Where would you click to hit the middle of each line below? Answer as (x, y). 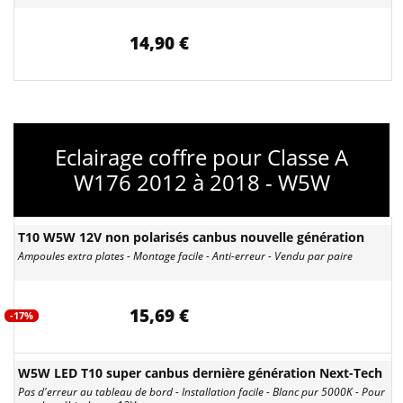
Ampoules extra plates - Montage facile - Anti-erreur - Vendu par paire (185, 256)
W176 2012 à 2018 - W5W (201, 182)
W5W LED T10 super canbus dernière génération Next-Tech (200, 373)
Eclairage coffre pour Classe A (201, 157)
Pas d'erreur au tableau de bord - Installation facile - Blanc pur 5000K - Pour (201, 392)
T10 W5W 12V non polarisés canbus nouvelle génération (191, 237)
